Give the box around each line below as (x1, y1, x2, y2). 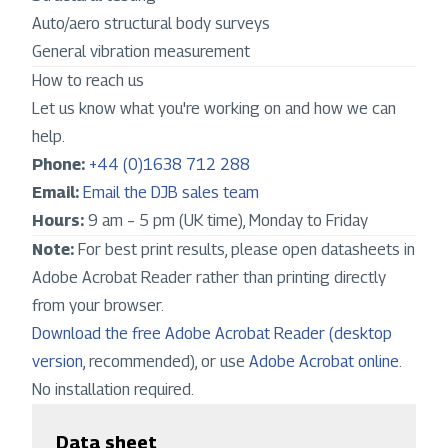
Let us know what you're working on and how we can (32, 99, 396, 119)
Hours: (32, 211, 84, 231)
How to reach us (32, 71, 144, 91)
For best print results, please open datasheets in (74, 240, 415, 260)
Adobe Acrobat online (245, 352, 399, 372)
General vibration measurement (32, 42, 250, 62)
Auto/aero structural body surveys (32, 14, 270, 34)
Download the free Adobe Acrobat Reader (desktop (32, 324, 392, 344)
